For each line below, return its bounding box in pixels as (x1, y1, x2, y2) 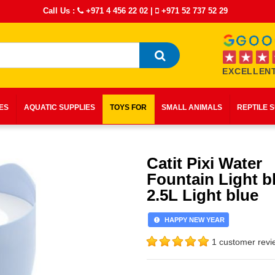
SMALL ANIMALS (161, 103, 223, 112)
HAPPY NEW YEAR (161, 216, 225, 223)
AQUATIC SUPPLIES (23, 103, 95, 112)
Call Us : (43, 6, 78, 15)
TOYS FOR (109, 103, 147, 112)
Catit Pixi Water (147, 154, 262, 172)
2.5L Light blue (147, 186, 258, 204)
